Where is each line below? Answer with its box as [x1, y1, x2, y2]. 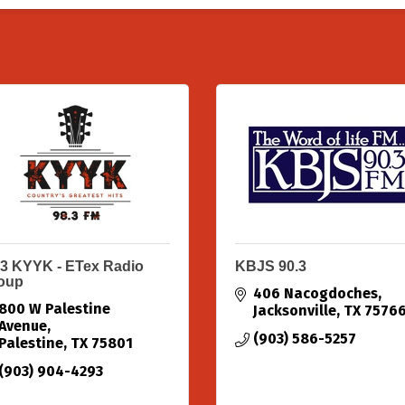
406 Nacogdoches [253, 285, 378, 302]
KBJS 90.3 [235, 259, 306, 274]
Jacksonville [253, 302, 336, 319]
